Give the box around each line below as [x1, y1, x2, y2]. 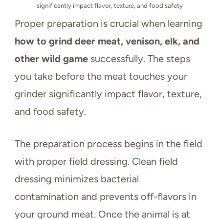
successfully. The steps [88, 53, 190, 65]
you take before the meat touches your [15, 70, 187, 83]
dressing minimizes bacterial [15, 173, 139, 185]
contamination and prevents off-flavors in [15, 191, 197, 203]
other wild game [15, 53, 88, 65]
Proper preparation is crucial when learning [15, 18, 202, 30]
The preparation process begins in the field [15, 138, 202, 150]
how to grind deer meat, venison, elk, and [15, 35, 199, 47]
